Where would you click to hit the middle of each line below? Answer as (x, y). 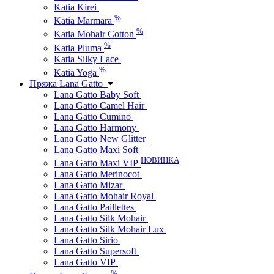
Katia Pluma (79, 48)
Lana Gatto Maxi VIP (97, 163)
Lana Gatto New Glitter (101, 138)
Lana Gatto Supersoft (96, 251)
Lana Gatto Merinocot (98, 174)
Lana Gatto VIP (86, 262)
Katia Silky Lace (87, 59)
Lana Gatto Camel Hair (100, 105)
